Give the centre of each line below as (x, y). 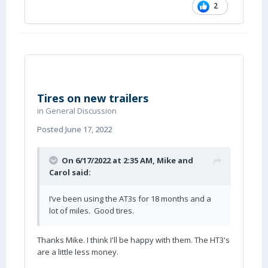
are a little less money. (78, 252)
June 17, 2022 (89, 129)
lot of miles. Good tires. (92, 211)
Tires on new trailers (93, 98)
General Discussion (81, 111)
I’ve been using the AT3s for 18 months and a (130, 199)
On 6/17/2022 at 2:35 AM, (109, 160)
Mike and (175, 160)
